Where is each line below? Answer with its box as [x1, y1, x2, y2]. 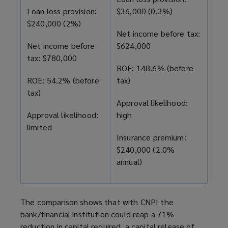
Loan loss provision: [27, 6, 97, 17]
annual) [117, 156, 142, 167]
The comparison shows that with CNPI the [20, 196, 174, 208]
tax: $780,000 [27, 52, 77, 64]
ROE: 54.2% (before [27, 75, 99, 86]
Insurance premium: [117, 132, 186, 143]
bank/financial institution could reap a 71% [20, 209, 175, 220]
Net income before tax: [117, 28, 201, 39]
